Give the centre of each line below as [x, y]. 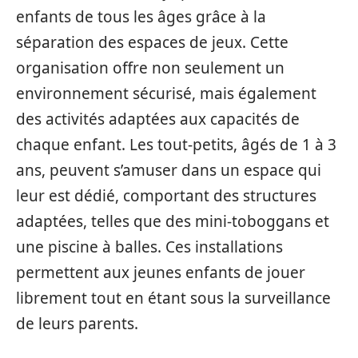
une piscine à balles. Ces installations [149, 247]
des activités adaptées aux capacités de [158, 119]
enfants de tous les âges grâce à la [141, 16]
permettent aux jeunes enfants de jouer [161, 272]
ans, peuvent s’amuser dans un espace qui [169, 170]
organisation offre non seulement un [150, 68]
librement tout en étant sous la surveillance [173, 298]
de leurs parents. [77, 323]
